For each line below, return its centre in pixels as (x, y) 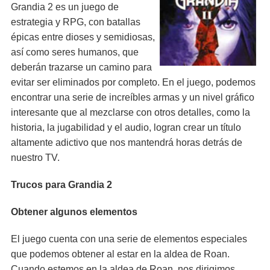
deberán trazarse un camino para (81, 67)
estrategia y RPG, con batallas (76, 22)
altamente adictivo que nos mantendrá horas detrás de (127, 143)
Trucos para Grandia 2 (61, 185)
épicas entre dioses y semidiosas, (83, 37)
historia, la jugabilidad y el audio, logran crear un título (126, 127)
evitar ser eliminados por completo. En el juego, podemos (133, 82)
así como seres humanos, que (75, 52)
